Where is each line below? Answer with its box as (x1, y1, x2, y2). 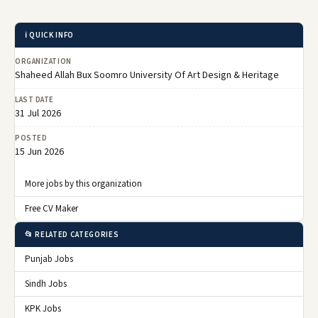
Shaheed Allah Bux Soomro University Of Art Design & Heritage (15, 67, 279, 82)
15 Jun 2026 (15, 144, 64, 159)
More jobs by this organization (25, 177, 142, 190)
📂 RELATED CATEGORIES (25, 229, 119, 240)
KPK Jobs (25, 302, 61, 315)
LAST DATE (15, 94, 54, 105)
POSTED (15, 132, 48, 143)
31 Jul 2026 (15, 106, 61, 121)
